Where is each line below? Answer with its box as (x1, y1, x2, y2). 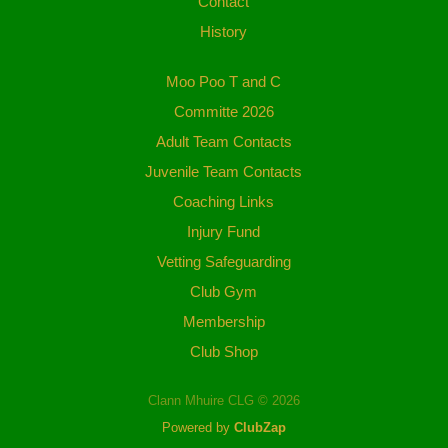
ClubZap (233, 419, 286, 435)
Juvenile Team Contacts (145, 162, 303, 180)
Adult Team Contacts (155, 132, 292, 150)
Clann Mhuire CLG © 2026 (147, 392, 300, 408)
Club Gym (190, 282, 258, 300)
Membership (182, 312, 265, 330)
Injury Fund (187, 222, 261, 240)
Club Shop (189, 342, 258, 360)
